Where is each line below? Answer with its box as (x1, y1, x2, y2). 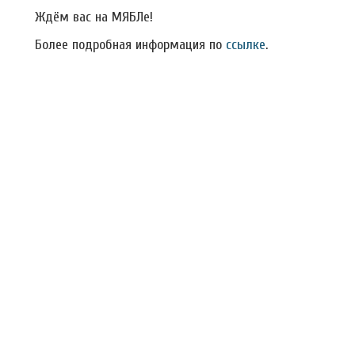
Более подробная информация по (35, 36, 226, 53)
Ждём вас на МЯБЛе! (35, 9, 153, 25)
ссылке (226, 36, 265, 53)
